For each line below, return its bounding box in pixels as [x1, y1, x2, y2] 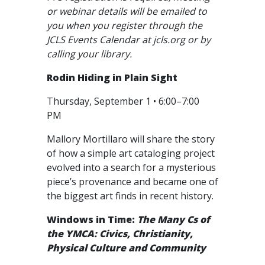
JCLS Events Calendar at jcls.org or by [47, 33, 211, 46]
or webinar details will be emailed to [47, 5, 207, 18]
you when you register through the [47, 19, 202, 32]
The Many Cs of [137, 213, 210, 226]
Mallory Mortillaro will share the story [47, 132, 215, 146]
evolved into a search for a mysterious [47, 161, 216, 174]
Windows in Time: [47, 213, 137, 226]
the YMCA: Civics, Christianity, [47, 227, 193, 240]
